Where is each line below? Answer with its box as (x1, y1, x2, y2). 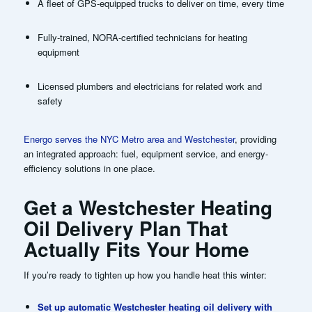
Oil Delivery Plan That (23, 213, 228, 242)
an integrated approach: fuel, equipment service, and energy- (23, 146, 268, 160)
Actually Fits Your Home (23, 234, 249, 263)
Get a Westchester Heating (23, 192, 272, 221)
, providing (234, 132, 276, 146)
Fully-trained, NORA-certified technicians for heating (37, 30, 247, 44)
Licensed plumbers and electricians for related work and (37, 79, 262, 93)
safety (37, 93, 63, 107)
